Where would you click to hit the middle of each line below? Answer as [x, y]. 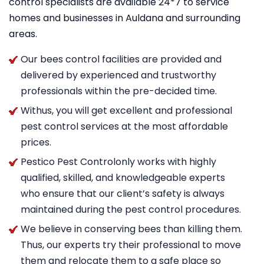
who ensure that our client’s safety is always [123, 194]
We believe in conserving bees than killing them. [131, 229]
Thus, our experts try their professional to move [131, 245]
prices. [36, 142]
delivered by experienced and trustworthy [118, 75]
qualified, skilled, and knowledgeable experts [123, 178]
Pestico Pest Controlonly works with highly [118, 162]
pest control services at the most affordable [124, 126]
